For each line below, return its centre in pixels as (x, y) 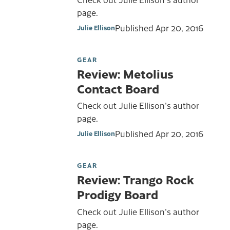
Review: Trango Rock (136, 179)
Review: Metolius (125, 73)
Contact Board (118, 88)
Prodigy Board (118, 194)
